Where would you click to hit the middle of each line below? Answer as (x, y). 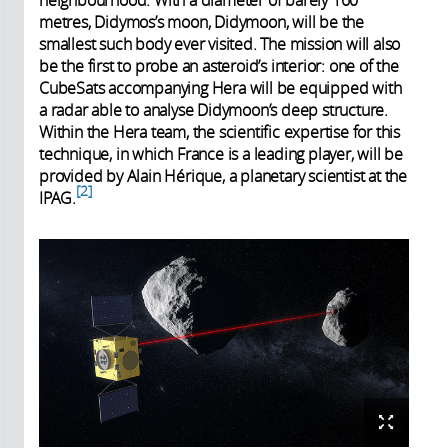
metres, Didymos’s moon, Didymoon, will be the (201, 22)
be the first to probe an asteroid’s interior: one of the (219, 66)
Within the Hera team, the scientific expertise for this (219, 132)
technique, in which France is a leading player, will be (221, 154)
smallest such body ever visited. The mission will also (220, 44)
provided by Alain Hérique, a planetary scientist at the (223, 176)
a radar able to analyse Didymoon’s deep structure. (213, 110)
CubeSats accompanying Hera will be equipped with (220, 88)
